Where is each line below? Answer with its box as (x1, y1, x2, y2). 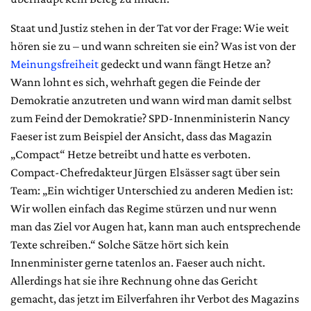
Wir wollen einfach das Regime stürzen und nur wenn (10, 201, 277, 215)
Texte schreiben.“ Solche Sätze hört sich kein (10, 237, 229, 251)
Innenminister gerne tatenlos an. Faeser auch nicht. (10, 255, 265, 269)
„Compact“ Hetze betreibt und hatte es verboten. (10, 146, 251, 161)
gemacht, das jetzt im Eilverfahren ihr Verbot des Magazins (10, 291, 299, 305)
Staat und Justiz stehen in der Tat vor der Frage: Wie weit (10, 20, 289, 35)
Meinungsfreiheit (10, 56, 99, 71)
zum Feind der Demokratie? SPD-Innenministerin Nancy (10, 110, 289, 125)
